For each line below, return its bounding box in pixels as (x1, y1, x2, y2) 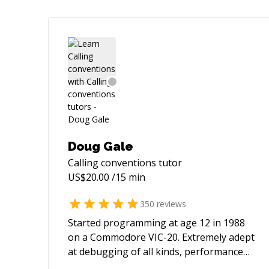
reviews (154, 198, 186, 210)
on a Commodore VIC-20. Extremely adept (68, 231, 255, 244)
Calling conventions (68, 156, 156, 169)
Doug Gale (68, 139, 133, 154)
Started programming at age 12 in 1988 (68, 216, 245, 229)
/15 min (109, 171, 145, 184)
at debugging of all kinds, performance (68, 245, 243, 258)
